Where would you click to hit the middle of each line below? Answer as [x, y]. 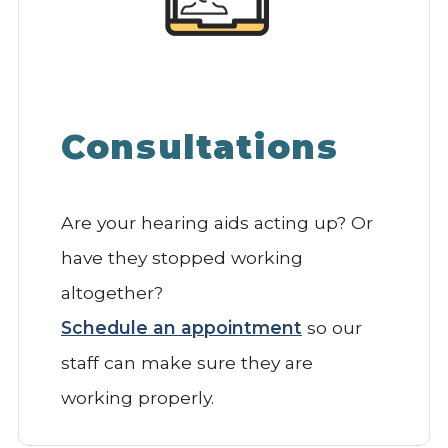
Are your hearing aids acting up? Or [217, 222]
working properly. [137, 397]
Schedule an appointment [181, 327]
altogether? [112, 292]
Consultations [200, 147]
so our [332, 327]
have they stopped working [182, 257]
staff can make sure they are [187, 362]
